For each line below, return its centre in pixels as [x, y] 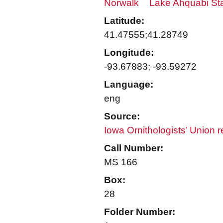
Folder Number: [140, 212]
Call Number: [134, 148]
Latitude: [124, 21]
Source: [122, 116]
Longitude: [129, 53]
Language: [129, 84]
